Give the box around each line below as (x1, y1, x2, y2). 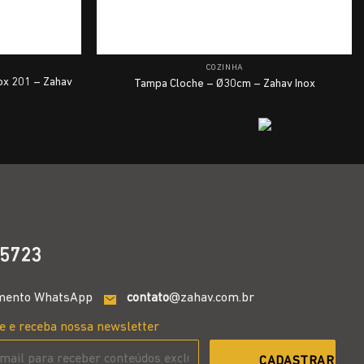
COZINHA (205, 63, 244, 73)
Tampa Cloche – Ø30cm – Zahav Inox (133, 77, 315, 90)
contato (127, 292, 170, 305)
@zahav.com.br (169, 292, 255, 305)
